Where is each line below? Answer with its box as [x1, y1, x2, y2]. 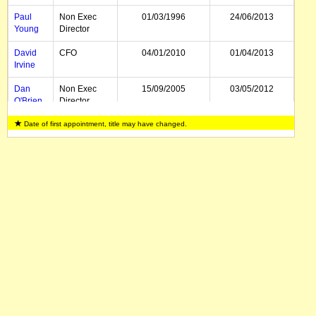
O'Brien [14, 96, 42, 106]
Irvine [14, 60, 35, 70]
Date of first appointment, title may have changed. [22, 120, 187, 128]
